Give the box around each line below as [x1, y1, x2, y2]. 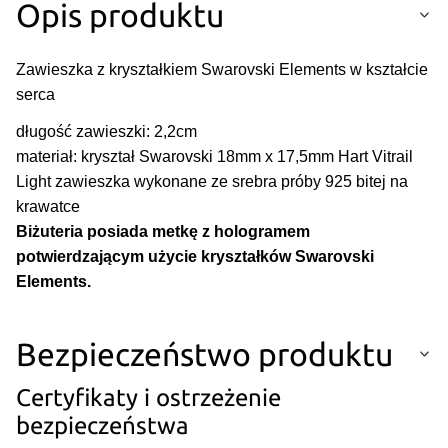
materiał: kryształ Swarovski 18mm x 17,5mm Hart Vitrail [16, 148, 413, 166]
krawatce [16, 198, 80, 216]
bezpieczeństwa [16, 412, 189, 440]
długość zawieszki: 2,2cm [16, 123, 197, 141]
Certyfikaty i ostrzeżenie [16, 384, 281, 412]
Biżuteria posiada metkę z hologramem [16, 223, 310, 241]
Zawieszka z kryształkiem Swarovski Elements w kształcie [16, 61, 428, 79]
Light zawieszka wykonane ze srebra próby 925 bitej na [16, 173, 408, 191]
